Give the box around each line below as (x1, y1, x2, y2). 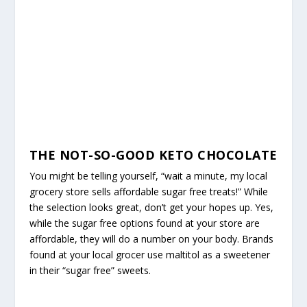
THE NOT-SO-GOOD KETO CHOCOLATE (29, 147, 278, 164)
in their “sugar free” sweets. (29, 264, 151, 278)
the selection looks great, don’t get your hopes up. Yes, (29, 201, 273, 214)
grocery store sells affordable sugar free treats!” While (29, 185, 268, 199)
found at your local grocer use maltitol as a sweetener (29, 248, 270, 262)
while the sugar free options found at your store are (29, 217, 260, 230)
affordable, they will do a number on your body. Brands (29, 232, 273, 246)
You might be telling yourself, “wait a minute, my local (29, 169, 267, 183)
